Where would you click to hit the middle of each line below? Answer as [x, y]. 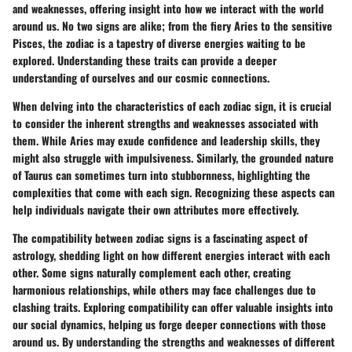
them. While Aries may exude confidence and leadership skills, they [166, 140]
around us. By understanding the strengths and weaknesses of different [174, 341]
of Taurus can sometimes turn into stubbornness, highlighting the [161, 174]
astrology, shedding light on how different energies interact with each [171, 255]
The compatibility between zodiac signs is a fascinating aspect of [160, 237]
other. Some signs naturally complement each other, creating [152, 272]
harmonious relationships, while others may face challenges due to [164, 289]
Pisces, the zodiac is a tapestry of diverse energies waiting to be [159, 42]
